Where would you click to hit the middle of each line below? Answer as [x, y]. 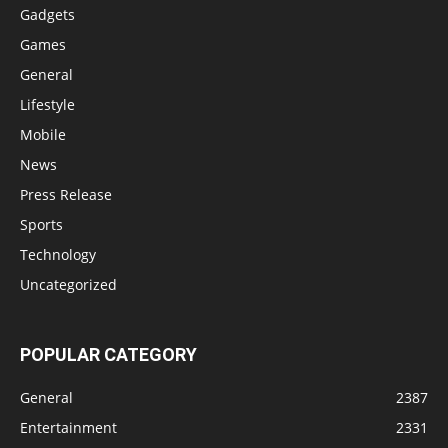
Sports [41, 224]
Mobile [43, 134]
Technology [58, 254]
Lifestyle [47, 104]
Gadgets [47, 14]
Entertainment [68, 427]
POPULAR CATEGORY [108, 354]
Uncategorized [68, 284]
